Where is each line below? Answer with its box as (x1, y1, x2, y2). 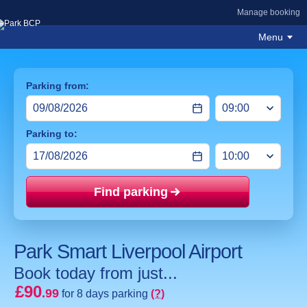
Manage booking (237, 8, 300, 17)
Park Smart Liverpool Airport (14, 241, 242, 262)
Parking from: (26, 80, 89, 91)
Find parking (94, 185, 168, 199)
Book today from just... (14, 264, 177, 282)
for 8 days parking (62, 288, 151, 299)
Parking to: (26, 128, 77, 139)
